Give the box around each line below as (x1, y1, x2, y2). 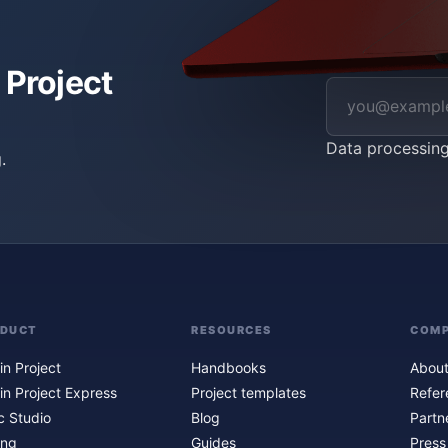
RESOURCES (191, 323, 272, 337)
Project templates (191, 384, 306, 401)
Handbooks (191, 359, 266, 376)
